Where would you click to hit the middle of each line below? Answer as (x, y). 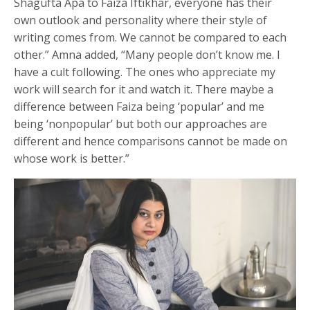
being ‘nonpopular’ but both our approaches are (141, 124)
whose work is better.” (73, 158)
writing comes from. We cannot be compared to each (151, 37)
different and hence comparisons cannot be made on (151, 141)
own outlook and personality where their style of (141, 20)
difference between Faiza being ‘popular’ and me (139, 106)
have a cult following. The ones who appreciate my (145, 72)
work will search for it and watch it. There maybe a (144, 89)
